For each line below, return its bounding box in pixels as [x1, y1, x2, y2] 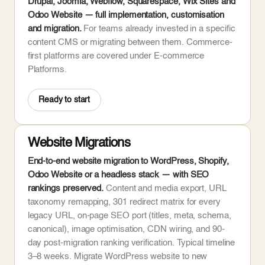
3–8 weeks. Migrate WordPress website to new [27, 253, 208, 261]
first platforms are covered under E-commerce [27, 52, 205, 61]
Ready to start [38, 95, 91, 104]
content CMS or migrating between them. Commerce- [27, 38, 232, 47]
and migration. [27, 25, 82, 34]
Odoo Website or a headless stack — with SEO [27, 171, 209, 180]
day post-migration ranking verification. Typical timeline [27, 239, 235, 248]
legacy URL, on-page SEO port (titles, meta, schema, [27, 212, 231, 221]
